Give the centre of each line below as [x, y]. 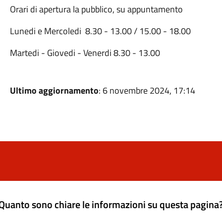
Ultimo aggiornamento [54, 90]
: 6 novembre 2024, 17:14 [147, 90]
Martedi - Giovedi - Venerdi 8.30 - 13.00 [85, 53]
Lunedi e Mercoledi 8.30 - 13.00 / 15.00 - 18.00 [100, 31]
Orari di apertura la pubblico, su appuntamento [96, 9]
